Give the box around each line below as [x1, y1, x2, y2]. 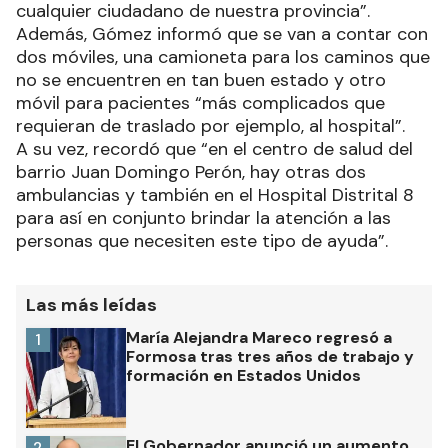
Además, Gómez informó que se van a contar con [16, 22, 428, 47]
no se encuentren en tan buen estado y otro [16, 68, 386, 93]
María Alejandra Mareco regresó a [126, 327, 392, 349]
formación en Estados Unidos [126, 365, 361, 387]
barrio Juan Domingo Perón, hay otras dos [16, 160, 366, 185]
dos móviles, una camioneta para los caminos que [16, 45, 430, 70]
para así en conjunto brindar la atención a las [16, 206, 391, 231]
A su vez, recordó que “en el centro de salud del [16, 137, 413, 162]
